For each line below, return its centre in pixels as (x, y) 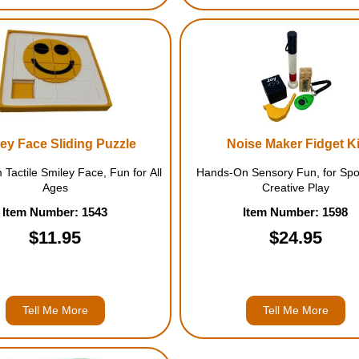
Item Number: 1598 (296, 212)
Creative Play (295, 188)
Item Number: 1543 (55, 212)
